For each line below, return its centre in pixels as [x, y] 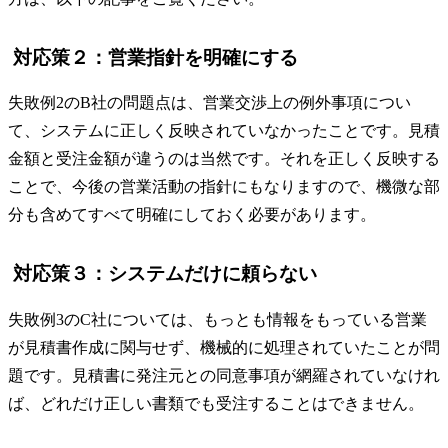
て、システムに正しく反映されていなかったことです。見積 [224, 131]
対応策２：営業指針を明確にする [155, 57]
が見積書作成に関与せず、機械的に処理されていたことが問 [224, 348]
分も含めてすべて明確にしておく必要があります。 [192, 215]
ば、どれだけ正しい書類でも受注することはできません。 [216, 404]
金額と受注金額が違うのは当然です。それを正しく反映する [224, 159]
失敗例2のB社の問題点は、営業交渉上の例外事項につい [209, 103]
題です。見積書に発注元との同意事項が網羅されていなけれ [224, 376]
